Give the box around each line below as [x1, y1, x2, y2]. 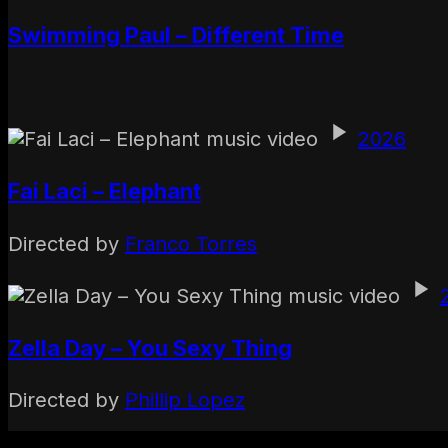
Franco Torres [125, 231, 257, 256]
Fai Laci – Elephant [8, 178, 201, 205]
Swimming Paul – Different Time [8, 21, 344, 48]
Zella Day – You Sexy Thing [8, 334, 292, 361]
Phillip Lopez [125, 388, 245, 413]
